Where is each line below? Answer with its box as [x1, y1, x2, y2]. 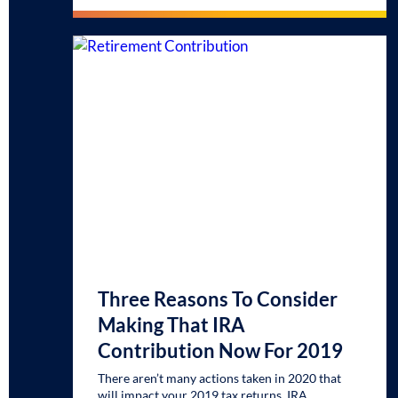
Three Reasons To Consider [98, 286, 338, 311]
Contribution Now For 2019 [98, 338, 344, 362]
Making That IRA [98, 312, 246, 337]
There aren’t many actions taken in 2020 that [98, 370, 342, 386]
